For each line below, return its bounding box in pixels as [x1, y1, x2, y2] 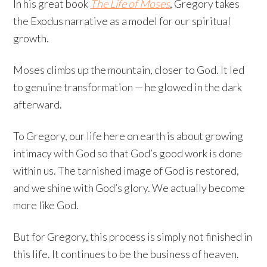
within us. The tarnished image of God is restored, [13, 164, 240, 177]
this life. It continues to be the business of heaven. [13, 247, 240, 260]
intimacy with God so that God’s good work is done [13, 147, 243, 160]
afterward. [13, 98, 63, 111]
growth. [13, 32, 49, 45]
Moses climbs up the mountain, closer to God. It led [13, 63, 245, 76]
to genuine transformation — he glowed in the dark [13, 80, 243, 94]
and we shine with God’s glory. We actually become [13, 181, 246, 194]
